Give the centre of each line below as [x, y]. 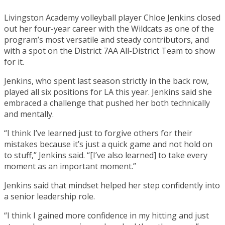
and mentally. [29, 114]
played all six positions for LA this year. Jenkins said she [108, 92]
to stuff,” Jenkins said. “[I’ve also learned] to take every [106, 155]
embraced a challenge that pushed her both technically [107, 103]
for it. [14, 62]
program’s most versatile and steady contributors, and [106, 39]
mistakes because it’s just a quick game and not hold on [108, 144]
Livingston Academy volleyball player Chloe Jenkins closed [112, 17]
